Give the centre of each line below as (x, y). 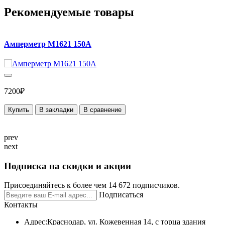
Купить (19, 109)
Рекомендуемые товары (69, 12)
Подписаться (121, 195)
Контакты (21, 205)
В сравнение (102, 109)
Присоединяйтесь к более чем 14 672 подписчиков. (92, 185)
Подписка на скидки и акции (68, 166)
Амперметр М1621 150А (48, 44)
